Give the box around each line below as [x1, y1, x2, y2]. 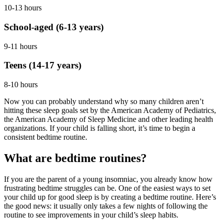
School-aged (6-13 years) [4, 21, 104, 32]
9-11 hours [4, 42, 37, 51]
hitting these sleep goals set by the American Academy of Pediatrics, [4, 106, 216, 115]
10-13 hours [4, 3, 42, 12]
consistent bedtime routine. [4, 133, 87, 142]
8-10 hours [4, 80, 38, 89]
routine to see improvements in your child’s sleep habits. [4, 210, 178, 219]
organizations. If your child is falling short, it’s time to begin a [4, 124, 195, 133]
